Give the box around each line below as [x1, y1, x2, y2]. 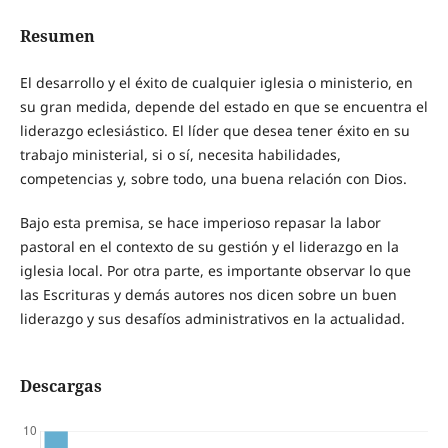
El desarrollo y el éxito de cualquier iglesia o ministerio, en [19, 73, 413, 93]
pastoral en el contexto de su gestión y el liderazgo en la [19, 237, 399, 257]
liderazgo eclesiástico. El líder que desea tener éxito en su [19, 121, 410, 141]
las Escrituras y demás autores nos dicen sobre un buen [19, 285, 397, 305]
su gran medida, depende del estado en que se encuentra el [19, 97, 428, 117]
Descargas [19, 375, 102, 398]
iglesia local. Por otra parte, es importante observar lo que [19, 261, 411, 281]
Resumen [19, 25, 95, 47]
